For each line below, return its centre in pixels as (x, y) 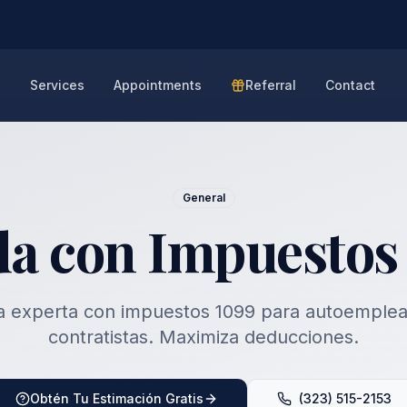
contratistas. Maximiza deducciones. (203, 337)
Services (58, 85)
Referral (271, 85)
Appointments (158, 85)
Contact (351, 85)
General (203, 198)
